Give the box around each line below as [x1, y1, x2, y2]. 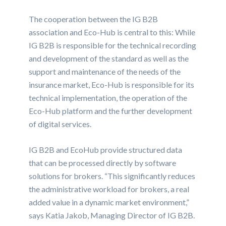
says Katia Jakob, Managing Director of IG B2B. [29, 210, 195, 220]
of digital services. [29, 119, 92, 129]
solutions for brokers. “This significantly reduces [29, 171, 196, 181]
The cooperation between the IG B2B [29, 14, 158, 24]
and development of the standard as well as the [29, 53, 189, 64]
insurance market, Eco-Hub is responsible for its [29, 80, 195, 90]
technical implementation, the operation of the [29, 93, 188, 103]
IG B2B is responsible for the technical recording [29, 40, 197, 50]
